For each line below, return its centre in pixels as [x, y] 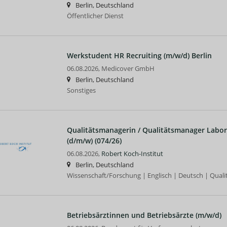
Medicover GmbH [128, 68]
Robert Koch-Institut [132, 154]
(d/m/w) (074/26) [94, 140]
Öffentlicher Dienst [95, 16]
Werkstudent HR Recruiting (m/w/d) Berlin [139, 55]
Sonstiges [81, 90]
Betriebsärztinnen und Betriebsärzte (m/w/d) [144, 215]
